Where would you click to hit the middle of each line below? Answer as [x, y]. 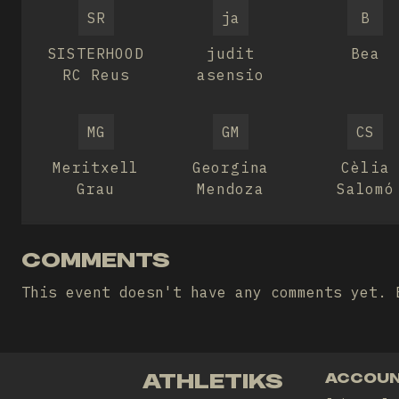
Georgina [231, 167]
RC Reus [96, 75]
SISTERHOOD [96, 53]
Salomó [365, 189]
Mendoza [231, 189]
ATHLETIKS [213, 381]
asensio [231, 75]
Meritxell [96, 167]
